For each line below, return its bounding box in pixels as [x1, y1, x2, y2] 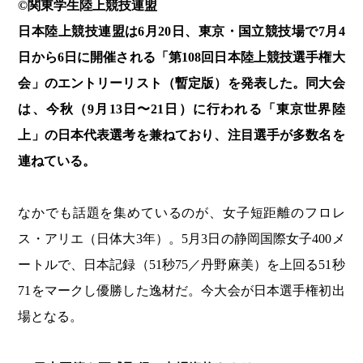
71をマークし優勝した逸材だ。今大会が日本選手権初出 [18, 284, 345, 298]
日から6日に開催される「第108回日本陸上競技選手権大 [18, 50, 345, 65]
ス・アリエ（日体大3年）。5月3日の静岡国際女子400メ [18, 232, 345, 246]
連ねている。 [18, 154, 96, 169]
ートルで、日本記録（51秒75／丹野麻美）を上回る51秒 [18, 258, 345, 272]
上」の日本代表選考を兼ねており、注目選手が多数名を [18, 128, 345, 143]
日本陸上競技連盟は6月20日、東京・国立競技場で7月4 [18, 24, 345, 39]
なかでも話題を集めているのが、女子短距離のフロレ [18, 206, 345, 220]
